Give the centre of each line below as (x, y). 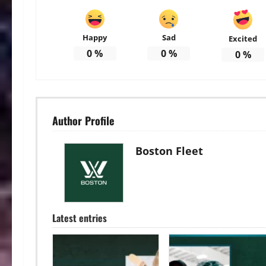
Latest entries (80, 218)
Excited (243, 38)
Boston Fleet (169, 151)
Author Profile (83, 120)
